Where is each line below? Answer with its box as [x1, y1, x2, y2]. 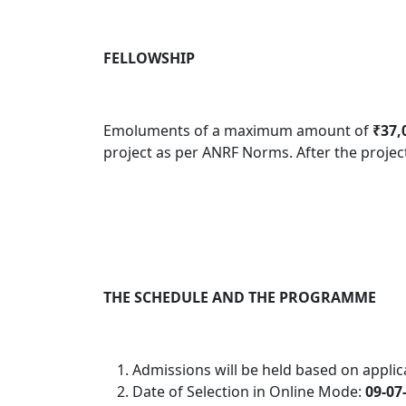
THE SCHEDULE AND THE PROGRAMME [103, 286, 376, 307]
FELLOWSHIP [103, 47, 195, 68]
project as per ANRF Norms [103, 141, 289, 162]
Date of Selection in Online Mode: [132, 381, 362, 401]
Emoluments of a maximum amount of [103, 120, 372, 140]
